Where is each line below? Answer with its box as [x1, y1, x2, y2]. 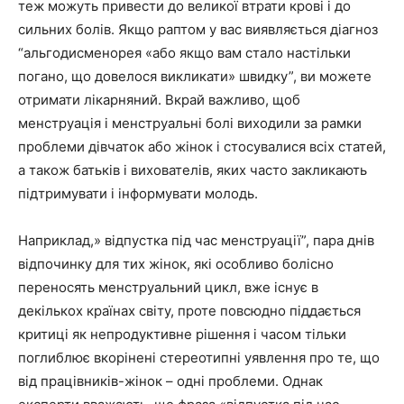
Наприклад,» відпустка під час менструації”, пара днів [18, 231, 374, 249]
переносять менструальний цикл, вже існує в [18, 278, 318, 296]
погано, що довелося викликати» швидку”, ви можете [18, 67, 372, 85]
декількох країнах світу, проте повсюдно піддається [18, 301, 361, 319]
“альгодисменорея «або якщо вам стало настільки [18, 43, 351, 61]
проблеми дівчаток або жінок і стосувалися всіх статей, [18, 137, 386, 155]
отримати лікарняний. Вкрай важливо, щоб [18, 90, 300, 108]
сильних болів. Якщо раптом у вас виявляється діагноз [18, 20, 378, 38]
